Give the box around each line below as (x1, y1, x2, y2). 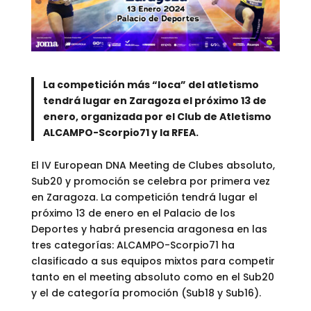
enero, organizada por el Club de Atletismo (43, 109, 272, 124)
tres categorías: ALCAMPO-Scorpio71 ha (31, 238, 235, 253)
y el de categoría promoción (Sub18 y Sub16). (31, 286, 261, 301)
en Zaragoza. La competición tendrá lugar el (31, 190, 258, 205)
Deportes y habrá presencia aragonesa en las (31, 222, 267, 237)
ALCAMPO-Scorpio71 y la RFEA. (43, 125, 199, 140)
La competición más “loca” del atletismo (43, 77, 260, 92)
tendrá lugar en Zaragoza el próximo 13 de (43, 93, 267, 108)
